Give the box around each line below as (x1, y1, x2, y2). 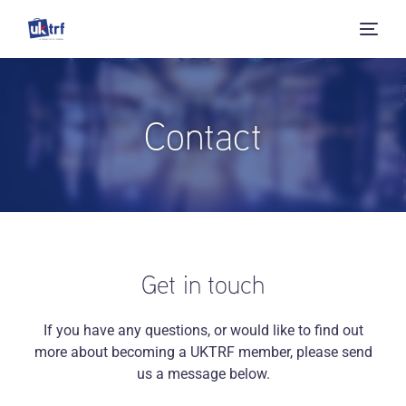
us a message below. (136, 364, 270, 382)
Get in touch (141, 267, 265, 300)
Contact (144, 111, 262, 159)
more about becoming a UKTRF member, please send (34, 343, 372, 361)
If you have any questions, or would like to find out (43, 321, 363, 339)
